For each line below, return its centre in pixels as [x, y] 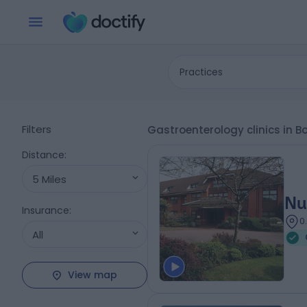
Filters [37, 129]
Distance [43, 155]
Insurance [46, 210]
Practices [201, 72]
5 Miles [49, 179]
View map [93, 275]
